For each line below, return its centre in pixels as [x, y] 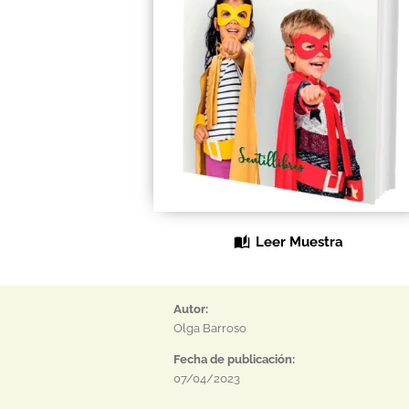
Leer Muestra [300, 242]
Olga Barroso [210, 329]
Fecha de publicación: [234, 360]
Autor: [190, 309]
